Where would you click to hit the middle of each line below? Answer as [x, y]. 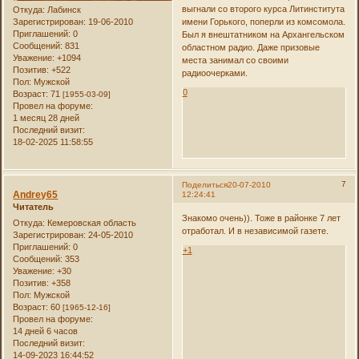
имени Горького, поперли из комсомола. [263, 21]
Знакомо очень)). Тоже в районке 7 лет [261, 218]
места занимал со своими [235, 60]
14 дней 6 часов [46, 331]
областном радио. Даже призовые [250, 47]
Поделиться [204, 185]
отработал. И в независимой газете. [255, 230]
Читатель [34, 207]
